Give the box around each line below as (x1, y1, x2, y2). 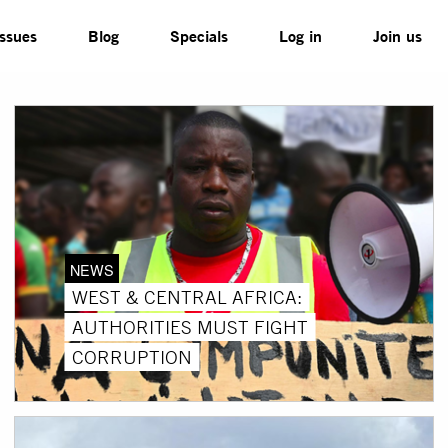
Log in (279, 25, 323, 46)
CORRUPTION (72, 344, 193, 369)
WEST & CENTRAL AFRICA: (72, 284, 303, 309)
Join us (373, 25, 423, 46)
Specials (170, 25, 229, 46)
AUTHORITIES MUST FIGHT (72, 314, 309, 339)
